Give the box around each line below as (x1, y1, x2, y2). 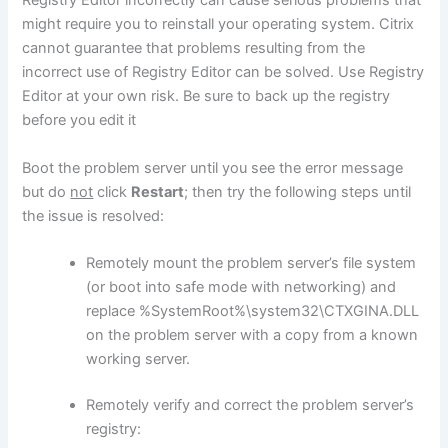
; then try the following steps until (184, 182, 412, 201)
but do (22, 182, 71, 201)
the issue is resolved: (22, 206, 165, 225)
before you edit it (22, 111, 137, 130)
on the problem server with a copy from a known (86, 325, 419, 344)
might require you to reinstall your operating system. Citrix (22, 15, 415, 34)
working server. (86, 349, 191, 368)
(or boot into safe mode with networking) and (86, 277, 397, 296)
